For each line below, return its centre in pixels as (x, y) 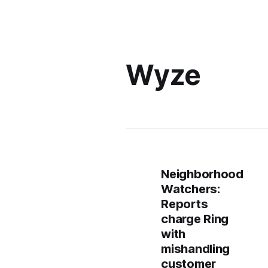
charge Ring (195, 219)
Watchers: (191, 189)
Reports (185, 204)
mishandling (196, 249)
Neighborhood (202, 174)
